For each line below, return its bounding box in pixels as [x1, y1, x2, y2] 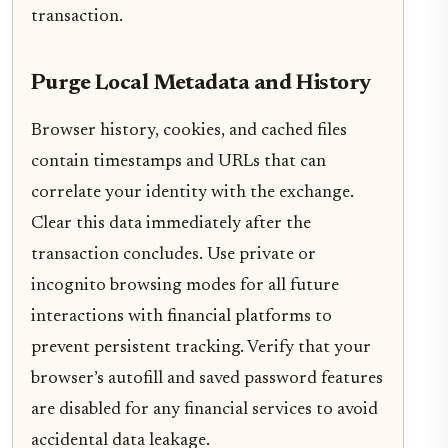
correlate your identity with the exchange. [31, 184, 354, 203]
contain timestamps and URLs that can [31, 153, 326, 172]
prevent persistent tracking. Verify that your [31, 339, 371, 358]
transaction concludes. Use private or [31, 246, 316, 265]
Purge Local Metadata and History [31, 73, 371, 96]
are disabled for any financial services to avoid [31, 401, 378, 420]
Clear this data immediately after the [31, 215, 311, 234]
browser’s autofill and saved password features [31, 370, 383, 389]
